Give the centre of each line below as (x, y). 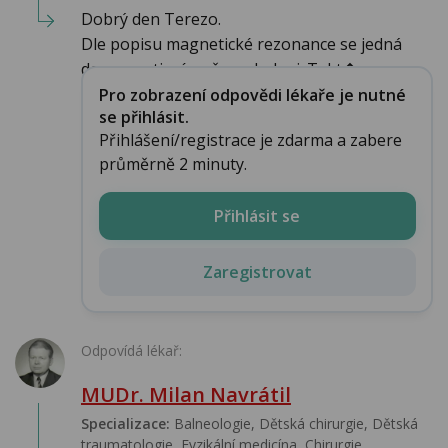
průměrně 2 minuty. (172, 163)
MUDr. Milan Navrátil (186, 395)
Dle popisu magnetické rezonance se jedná (241, 44)
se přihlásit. (143, 116)
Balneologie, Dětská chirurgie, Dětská (294, 424)
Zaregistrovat (257, 271)
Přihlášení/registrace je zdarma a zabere (250, 139)
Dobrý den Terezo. (151, 19)
